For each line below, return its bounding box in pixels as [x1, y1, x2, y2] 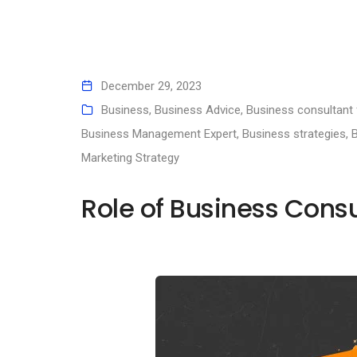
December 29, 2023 [101, 79, 202, 94]
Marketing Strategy [81, 151, 179, 166]
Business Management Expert [81, 127, 237, 142]
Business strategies [242, 127, 346, 142]
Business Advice [155, 103, 241, 118]
